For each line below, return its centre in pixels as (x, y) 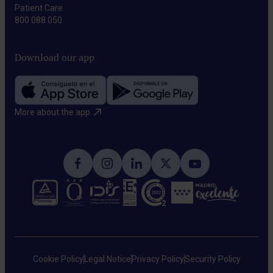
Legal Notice (107, 259)
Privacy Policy (158, 259)
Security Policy (212, 259)
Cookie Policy (58, 259)
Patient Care (39, 8)
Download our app (55, 58)
